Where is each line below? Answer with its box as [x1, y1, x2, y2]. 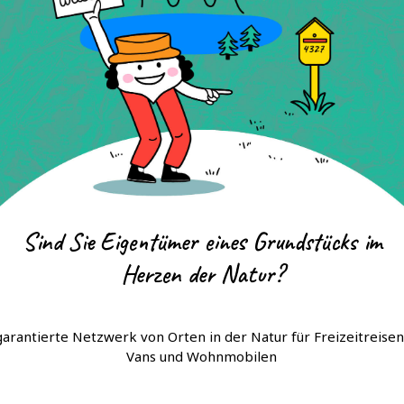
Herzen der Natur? [120, 258, 284, 289]
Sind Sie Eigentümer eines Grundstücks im [22, 225, 382, 257]
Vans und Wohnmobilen [126, 347, 278, 365]
